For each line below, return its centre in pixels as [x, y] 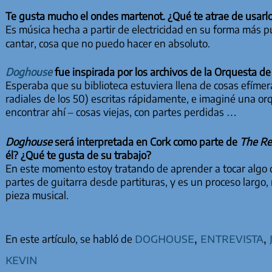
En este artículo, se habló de [70, 239]
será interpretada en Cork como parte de [146, 141]
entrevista [232, 238]
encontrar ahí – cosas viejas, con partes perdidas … [121, 112]
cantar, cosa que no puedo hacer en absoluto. [107, 43]
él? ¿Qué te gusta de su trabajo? [78, 155]
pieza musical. [37, 195]
